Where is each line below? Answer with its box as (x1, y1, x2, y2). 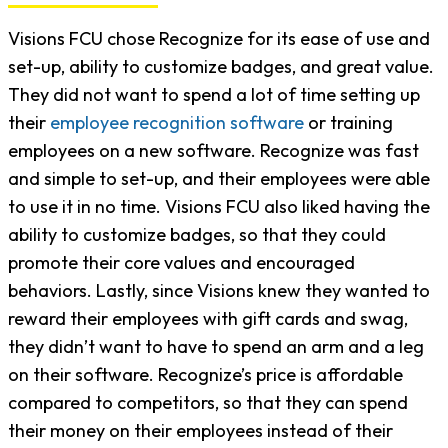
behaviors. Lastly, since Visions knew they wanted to (8, 278, 430, 302)
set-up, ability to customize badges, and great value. (8, 54, 434, 78)
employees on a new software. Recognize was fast (8, 138, 419, 162)
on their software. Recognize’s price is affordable (8, 362, 403, 386)
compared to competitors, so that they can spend (8, 390, 408, 414)
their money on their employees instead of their (8, 418, 393, 442)
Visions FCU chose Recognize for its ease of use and (8, 26, 430, 50)
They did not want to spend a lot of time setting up (8, 82, 420, 106)
